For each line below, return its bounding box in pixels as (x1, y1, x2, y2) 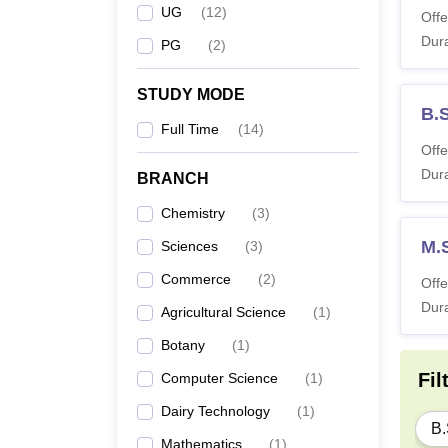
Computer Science (161, 369, 278, 386)
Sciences (161, 237, 218, 254)
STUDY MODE (137, 85, 245, 103)
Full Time (161, 120, 219, 137)
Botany (161, 336, 205, 353)
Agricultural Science (161, 303, 286, 320)
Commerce (161, 270, 231, 287)
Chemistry (161, 204, 225, 221)
